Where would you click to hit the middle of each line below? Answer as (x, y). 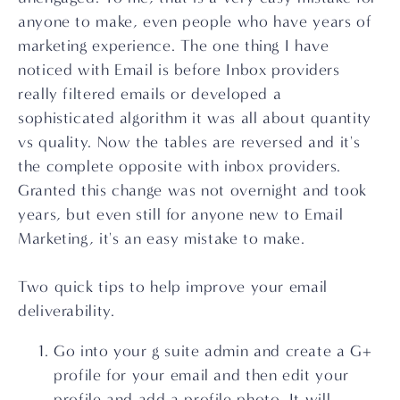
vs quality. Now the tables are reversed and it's (189, 142)
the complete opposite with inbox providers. (180, 167)
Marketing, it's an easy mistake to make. (162, 239)
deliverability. (67, 311)
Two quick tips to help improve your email (173, 287)
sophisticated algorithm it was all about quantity (195, 118)
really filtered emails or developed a (150, 94)
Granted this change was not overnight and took (192, 191)
